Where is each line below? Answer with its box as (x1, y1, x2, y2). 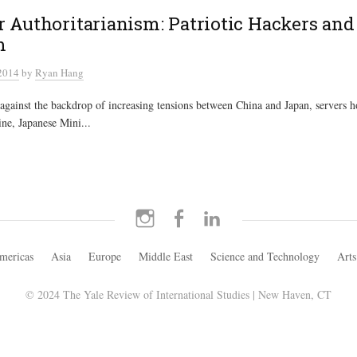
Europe (88, 248, 121, 264)
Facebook (188, 208, 231, 224)
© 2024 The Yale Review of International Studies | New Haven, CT (25, 286, 331, 302)
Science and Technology (210, 248, 320, 264)
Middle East (139, 248, 193, 264)
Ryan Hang (35, 65, 84, 80)
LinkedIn (222, 208, 263, 224)
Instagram (155, 208, 199, 224)
